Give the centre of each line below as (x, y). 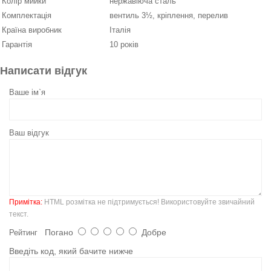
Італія (120, 30)
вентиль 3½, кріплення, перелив (169, 16)
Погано (58, 233)
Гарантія (17, 45)
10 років (124, 45)
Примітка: (26, 202)
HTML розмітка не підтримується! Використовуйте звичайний (149, 202)
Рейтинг (23, 233)
